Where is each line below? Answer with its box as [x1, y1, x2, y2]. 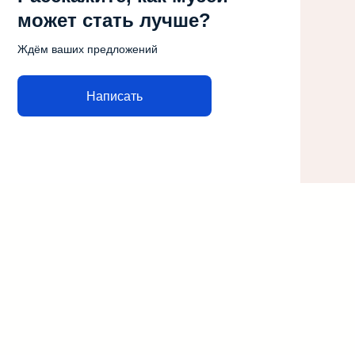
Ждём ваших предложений [17, 43, 158, 55]
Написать [86, 89, 143, 103]
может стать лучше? [17, 10, 211, 31]
